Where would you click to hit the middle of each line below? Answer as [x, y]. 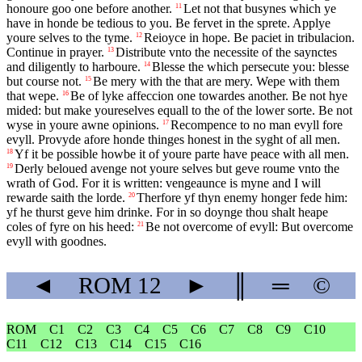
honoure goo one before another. [89, 9]
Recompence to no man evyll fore [257, 125]
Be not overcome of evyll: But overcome [249, 227]
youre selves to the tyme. [69, 38]
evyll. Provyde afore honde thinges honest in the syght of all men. [173, 140]
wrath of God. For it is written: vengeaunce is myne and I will [164, 183]
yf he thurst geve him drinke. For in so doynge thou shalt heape [167, 213]
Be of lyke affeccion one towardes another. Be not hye [209, 96]
